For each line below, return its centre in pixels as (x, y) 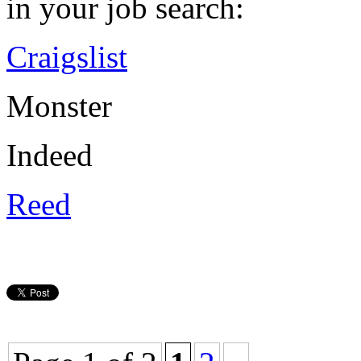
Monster (59, 106)
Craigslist (67, 56)
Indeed (50, 155)
